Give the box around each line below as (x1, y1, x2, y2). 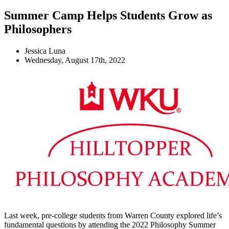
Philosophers (4, 22, 72, 36)
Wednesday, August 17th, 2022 (25, 55, 125, 64)
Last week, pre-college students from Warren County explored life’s (4, 211, 222, 220)
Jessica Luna (25, 46, 65, 55)
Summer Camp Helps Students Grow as (4, 8, 212, 22)
